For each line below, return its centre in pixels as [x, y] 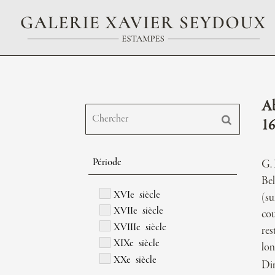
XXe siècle [135, 260]
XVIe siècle [137, 195]
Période [107, 163]
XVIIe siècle [139, 211]
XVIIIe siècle [140, 227]
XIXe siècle [137, 244]
